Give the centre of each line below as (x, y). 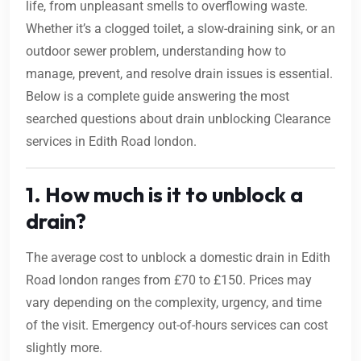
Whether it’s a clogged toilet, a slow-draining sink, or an (180, 29)
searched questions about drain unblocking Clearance (178, 119)
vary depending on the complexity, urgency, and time (174, 303)
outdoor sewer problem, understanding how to (156, 52)
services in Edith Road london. (111, 142)
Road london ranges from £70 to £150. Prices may (169, 280)
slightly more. (64, 348)
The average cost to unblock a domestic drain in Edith (178, 258)
